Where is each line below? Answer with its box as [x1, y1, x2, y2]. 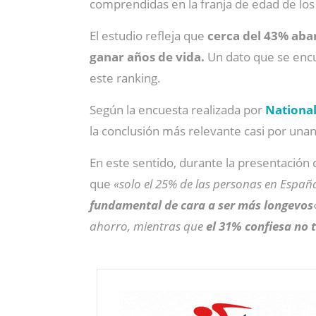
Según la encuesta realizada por [90, 102, 265, 118]
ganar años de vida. [90, 49, 207, 65]
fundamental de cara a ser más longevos [90, 197, 313, 213]
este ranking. [90, 70, 161, 86]
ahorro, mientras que [90, 218, 206, 234]
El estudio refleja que [90, 28, 207, 44]
